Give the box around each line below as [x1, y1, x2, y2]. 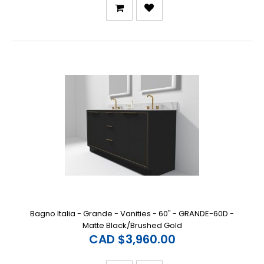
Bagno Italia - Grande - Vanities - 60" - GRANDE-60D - [30, 207, 234, 219]
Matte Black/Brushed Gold [82, 219, 182, 231]
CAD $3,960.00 [88, 230, 176, 247]
